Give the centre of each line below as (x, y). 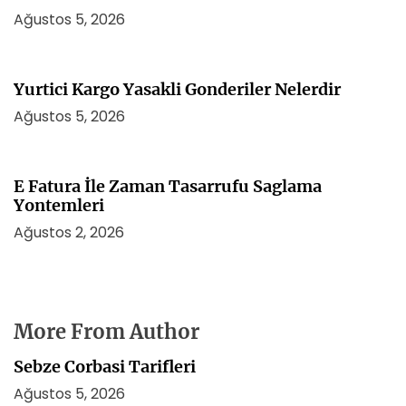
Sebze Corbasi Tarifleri (105, 367)
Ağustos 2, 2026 (69, 232)
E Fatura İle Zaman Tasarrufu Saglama (168, 186)
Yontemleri (59, 205)
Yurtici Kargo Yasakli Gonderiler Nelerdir (177, 89)
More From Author (106, 332)
